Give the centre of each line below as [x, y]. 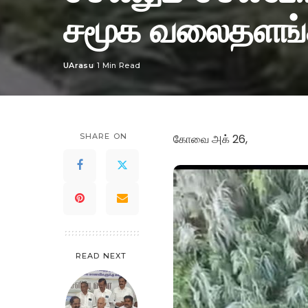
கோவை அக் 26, [210, 139]
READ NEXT [101, 255]
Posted [78, 70]
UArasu [79, 65]
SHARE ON [103, 136]
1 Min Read [119, 65]
